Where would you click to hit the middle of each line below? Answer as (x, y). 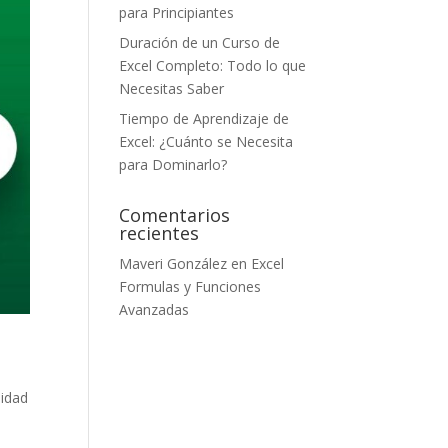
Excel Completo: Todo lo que (213, 65)
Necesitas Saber (172, 88)
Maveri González (173, 263)
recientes (159, 233)
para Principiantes (177, 12)
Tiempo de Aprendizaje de (204, 118)
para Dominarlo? (173, 164)
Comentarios (175, 215)
